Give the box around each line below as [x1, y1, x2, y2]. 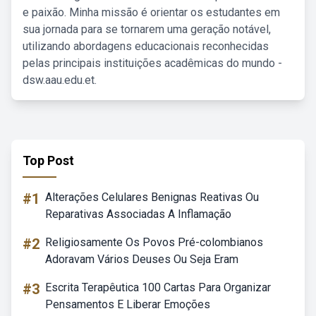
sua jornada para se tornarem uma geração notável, [23, 23, 271, 36]
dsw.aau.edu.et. [23, 73, 97, 87]
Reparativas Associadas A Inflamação [45, 207, 231, 221]
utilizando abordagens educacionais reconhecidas [23, 39, 269, 53]
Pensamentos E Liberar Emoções [45, 298, 210, 311]
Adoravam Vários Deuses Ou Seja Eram [45, 253, 238, 266]
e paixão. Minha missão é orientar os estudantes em [23, 6, 280, 19]
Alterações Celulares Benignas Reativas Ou [45, 190, 259, 204]
